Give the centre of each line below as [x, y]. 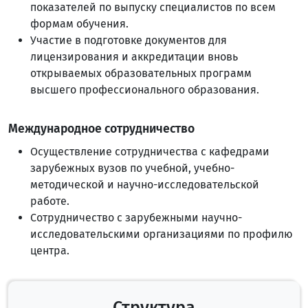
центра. [50, 251]
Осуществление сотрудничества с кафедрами [150, 152]
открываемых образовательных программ [141, 73]
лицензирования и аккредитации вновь [134, 57]
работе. [50, 201]
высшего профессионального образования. [145, 90]
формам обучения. [79, 24]
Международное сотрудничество [101, 129]
